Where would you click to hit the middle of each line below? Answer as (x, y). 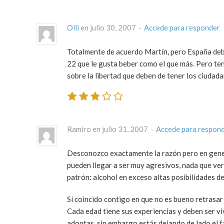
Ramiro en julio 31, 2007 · (111, 129)
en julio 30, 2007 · (111, 27)
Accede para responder (182, 27)
